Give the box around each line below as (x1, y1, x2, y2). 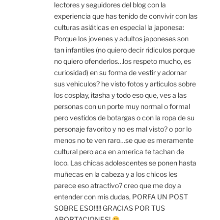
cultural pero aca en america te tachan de (54, 147, 184, 156)
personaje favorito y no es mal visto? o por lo (54, 125, 192, 134)
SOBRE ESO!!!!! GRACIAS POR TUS (54, 204, 165, 213)
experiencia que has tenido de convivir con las (54, 12, 197, 21)
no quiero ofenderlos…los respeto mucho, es (54, 57, 191, 66)
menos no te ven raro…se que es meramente (54, 136, 193, 145)
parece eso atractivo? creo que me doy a (54, 181, 181, 190)
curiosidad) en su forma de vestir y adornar (54, 68, 187, 77)
